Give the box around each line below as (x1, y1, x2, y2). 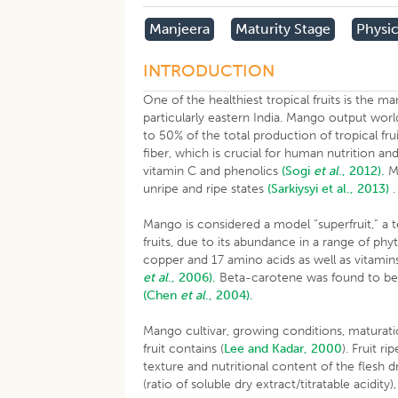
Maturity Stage (235, 20, 331, 37)
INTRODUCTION (143, 60, 275, 81)
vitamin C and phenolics (143, 163, 283, 179)
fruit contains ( (143, 341, 225, 356)
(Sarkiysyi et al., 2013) (267, 181, 390, 196)
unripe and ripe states (143, 181, 268, 196)
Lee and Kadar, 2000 (224, 341, 343, 356)
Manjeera (149, 20, 211, 37)
